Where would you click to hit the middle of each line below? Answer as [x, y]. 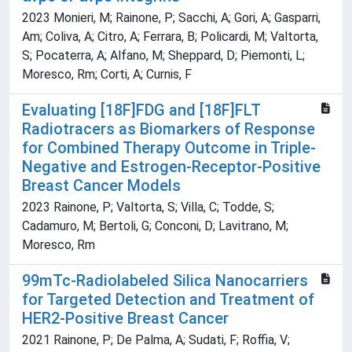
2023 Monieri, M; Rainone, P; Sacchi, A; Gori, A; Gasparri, [171, 18]
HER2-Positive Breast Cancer [125, 319]
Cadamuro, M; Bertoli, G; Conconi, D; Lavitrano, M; [155, 226]
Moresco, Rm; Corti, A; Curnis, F [107, 75]
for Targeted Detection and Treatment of [168, 300]
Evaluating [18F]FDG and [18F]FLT [141, 110]
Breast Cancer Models [101, 186]
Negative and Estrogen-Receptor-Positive [171, 167]
